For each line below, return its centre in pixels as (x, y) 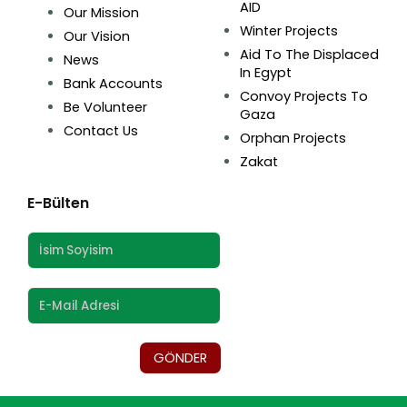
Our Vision (97, 37)
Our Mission (101, 13)
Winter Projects (289, 31)
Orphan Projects (293, 139)
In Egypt (266, 73)
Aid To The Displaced (309, 55)
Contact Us (101, 131)
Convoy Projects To (304, 97)
